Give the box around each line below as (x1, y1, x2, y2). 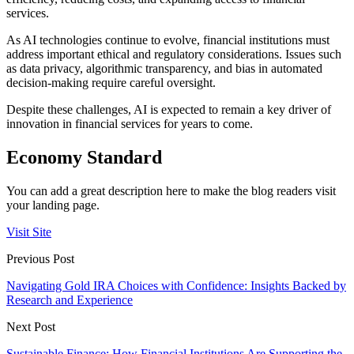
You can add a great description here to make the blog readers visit (6, 183, 336, 198)
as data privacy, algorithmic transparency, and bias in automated (6, 61, 322, 75)
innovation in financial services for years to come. (6, 116, 253, 130)
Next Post (6, 319, 55, 333)
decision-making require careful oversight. (6, 75, 216, 89)
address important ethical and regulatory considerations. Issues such (6, 47, 341, 61)
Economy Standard (6, 146, 162, 168)
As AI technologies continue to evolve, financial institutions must (6, 32, 330, 47)
